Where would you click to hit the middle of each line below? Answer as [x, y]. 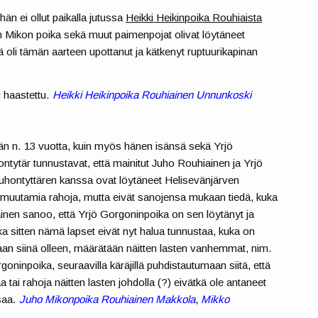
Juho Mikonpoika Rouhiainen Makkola [108, 299]
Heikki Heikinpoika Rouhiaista [194, 18]
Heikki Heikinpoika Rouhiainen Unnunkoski [152, 94]
